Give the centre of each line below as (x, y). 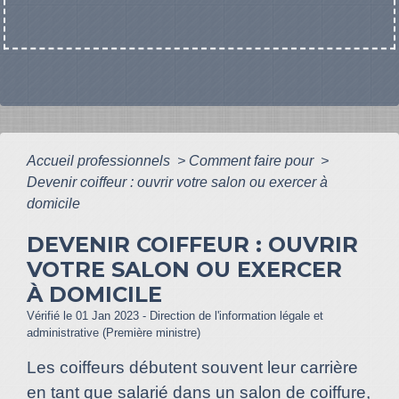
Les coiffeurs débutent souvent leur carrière (192, 367)
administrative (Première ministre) (114, 333)
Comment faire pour (253, 161)
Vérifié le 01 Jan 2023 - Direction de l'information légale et (175, 316)
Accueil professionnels (100, 161)
